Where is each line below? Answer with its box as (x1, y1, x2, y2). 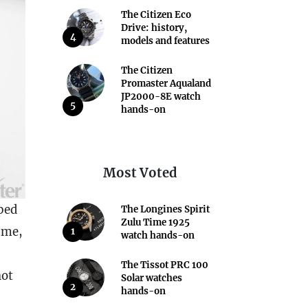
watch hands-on (120, 229, 195, 241)
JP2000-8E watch (120, 90, 201, 102)
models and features (120, 34, 210, 47)
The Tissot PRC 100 (120, 258, 208, 271)
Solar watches (120, 272, 182, 284)
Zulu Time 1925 (120, 216, 190, 228)
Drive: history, (120, 21, 187, 34)
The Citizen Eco (120, 8, 191, 21)
